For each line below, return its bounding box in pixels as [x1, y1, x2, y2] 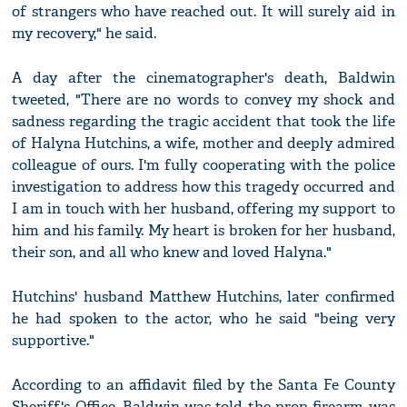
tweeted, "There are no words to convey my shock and [12, 90, 395, 110]
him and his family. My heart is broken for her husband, [12, 221, 395, 241]
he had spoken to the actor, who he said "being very [12, 309, 395, 329]
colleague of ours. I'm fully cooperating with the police [12, 155, 395, 175]
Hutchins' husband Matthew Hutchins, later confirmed [12, 287, 395, 307]
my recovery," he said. [12, 24, 157, 44]
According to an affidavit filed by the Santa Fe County [12, 375, 395, 395]
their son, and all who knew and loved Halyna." [12, 243, 333, 263]
